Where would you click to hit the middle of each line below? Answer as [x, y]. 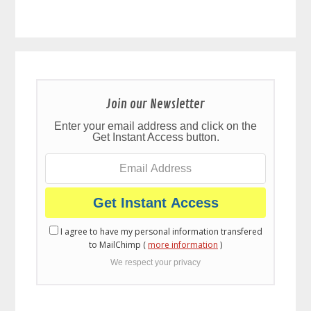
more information [183, 245]
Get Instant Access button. [155, 137]
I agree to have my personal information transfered [160, 232]
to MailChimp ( [118, 245]
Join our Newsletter [155, 104]
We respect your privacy [155, 263]
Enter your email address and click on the [155, 126]
